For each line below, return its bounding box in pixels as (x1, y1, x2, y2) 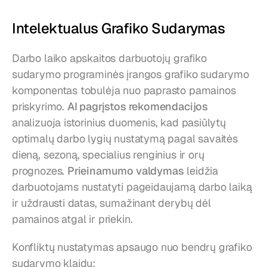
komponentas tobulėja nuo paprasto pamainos (12, 83, 236, 97)
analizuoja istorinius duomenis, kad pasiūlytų (12, 115, 226, 129)
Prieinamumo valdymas (67, 163, 184, 178)
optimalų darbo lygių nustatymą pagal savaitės (12, 131, 238, 145)
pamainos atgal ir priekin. (12, 212, 133, 226)
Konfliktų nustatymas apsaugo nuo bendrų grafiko (12, 240, 252, 254)
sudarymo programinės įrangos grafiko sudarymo (12, 67, 249, 81)
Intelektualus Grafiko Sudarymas (12, 18, 225, 38)
